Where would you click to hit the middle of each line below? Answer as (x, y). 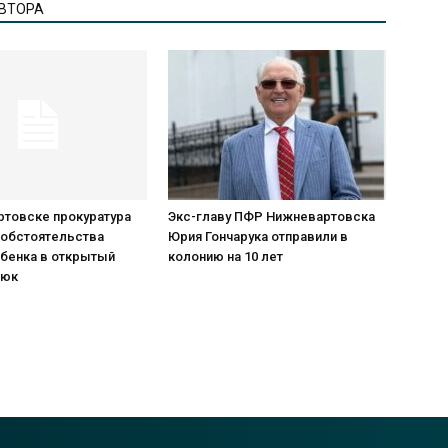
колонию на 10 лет (225, 257)
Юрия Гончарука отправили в (258, 237)
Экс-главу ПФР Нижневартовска (271, 217)
